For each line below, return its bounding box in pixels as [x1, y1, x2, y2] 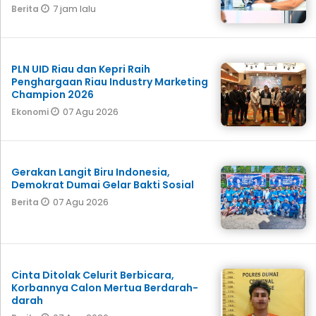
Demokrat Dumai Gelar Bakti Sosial [11, 177, 194, 192]
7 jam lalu [53, 1, 96, 16]
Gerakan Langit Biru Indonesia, [11, 164, 170, 179]
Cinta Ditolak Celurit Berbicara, [11, 267, 174, 282]
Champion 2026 [11, 87, 94, 102]
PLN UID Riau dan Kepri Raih [11, 61, 150, 76]
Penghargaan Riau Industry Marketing [11, 74, 208, 89]
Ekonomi [11, 105, 51, 118]
